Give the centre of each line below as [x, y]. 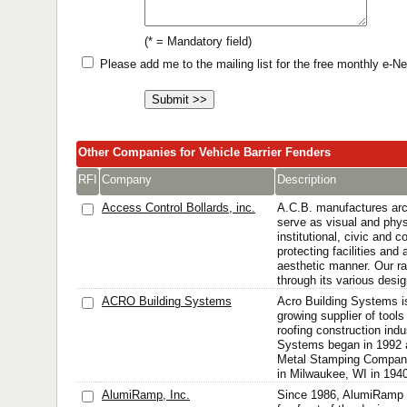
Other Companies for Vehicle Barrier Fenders [204, 152]
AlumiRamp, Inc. [146, 395]
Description [307, 179]
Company [127, 179]
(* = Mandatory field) [198, 41]
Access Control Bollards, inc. [179, 208]
